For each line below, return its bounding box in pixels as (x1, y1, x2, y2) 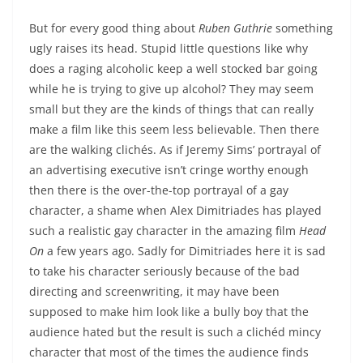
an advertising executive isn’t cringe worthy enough (29, 162, 309, 178)
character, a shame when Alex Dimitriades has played (29, 203, 322, 219)
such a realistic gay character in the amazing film (29, 223, 299, 239)
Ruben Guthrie (199, 20, 272, 36)
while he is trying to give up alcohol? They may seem (29, 81, 314, 97)
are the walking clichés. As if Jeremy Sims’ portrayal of (29, 142, 321, 158)
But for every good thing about (29, 20, 199, 36)
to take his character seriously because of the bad (29, 263, 300, 280)
